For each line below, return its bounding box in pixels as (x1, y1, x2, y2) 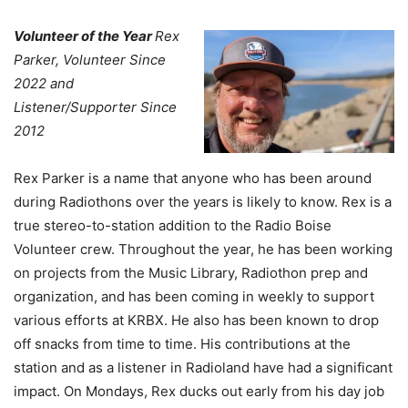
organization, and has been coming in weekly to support (14, 287, 374, 305)
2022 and (14, 74, 74, 92)
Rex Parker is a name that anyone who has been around (14, 168, 372, 187)
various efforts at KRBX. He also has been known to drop (14, 311, 379, 329)
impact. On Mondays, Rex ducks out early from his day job (14, 382, 384, 400)
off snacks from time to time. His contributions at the (14, 334, 351, 352)
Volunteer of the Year (14, 26, 155, 45)
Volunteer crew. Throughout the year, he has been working (14, 240, 393, 258)
